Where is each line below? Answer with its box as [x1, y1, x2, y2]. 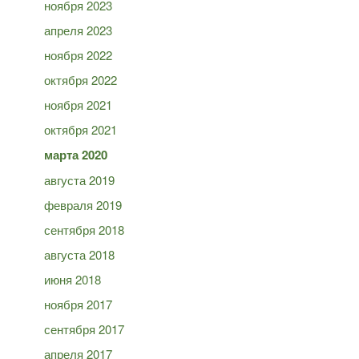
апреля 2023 [44, 22, 112, 38]
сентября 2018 [44, 221, 124, 238]
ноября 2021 [44, 96, 112, 113]
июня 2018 [44, 271, 101, 288]
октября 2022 [44, 71, 117, 88]
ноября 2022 [44, 46, 112, 63]
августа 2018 [44, 246, 115, 263]
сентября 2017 [44, 321, 124, 337]
